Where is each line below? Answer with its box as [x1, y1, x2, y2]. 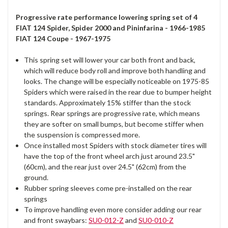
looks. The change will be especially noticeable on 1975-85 [24, 76, 210, 85]
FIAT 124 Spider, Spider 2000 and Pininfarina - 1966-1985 [16, 23, 205, 32]
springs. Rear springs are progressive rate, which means [24, 108, 201, 118]
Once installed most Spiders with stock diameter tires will [24, 140, 207, 150]
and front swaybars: [24, 215, 89, 224]
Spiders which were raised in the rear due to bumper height [24, 87, 212, 96]
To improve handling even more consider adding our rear [24, 205, 202, 214]
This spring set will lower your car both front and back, [24, 55, 196, 64]
